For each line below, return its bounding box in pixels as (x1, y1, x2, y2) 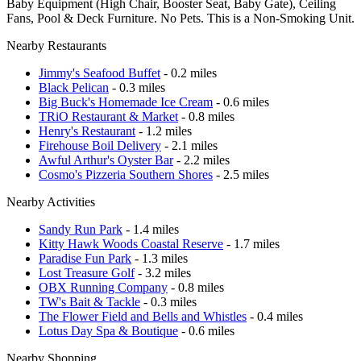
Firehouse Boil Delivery (39, 138, 161, 152)
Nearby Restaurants (6, 38, 106, 52)
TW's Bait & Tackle (39, 294, 140, 309)
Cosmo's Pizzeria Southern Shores (39, 167, 213, 181)
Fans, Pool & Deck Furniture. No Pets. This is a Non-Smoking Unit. (6, 10, 355, 25)
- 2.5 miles (213, 167, 269, 181)
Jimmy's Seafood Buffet (39, 65, 160, 80)
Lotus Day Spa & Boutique (39, 323, 178, 338)
